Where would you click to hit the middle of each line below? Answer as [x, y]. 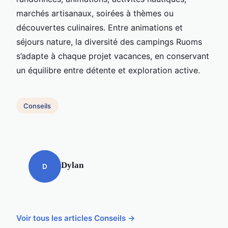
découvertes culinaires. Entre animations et [99, 27]
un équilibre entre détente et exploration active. [108, 70]
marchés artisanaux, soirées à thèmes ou [95, 13]
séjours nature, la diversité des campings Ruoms [109, 41]
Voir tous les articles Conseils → [76, 218]
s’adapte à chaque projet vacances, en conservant [113, 56]
